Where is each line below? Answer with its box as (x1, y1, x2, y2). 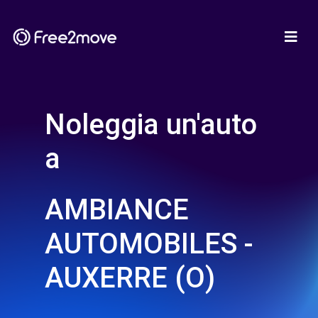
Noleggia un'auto (45, 108, 257, 141)
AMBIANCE (45, 193, 189, 226)
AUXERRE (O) (45, 261, 215, 295)
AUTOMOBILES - (45, 227, 253, 261)
